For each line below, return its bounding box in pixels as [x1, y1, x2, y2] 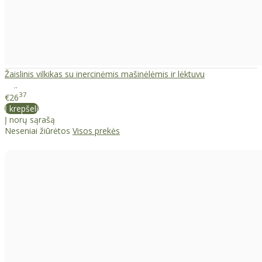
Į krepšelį [5, 103, 39, 115]
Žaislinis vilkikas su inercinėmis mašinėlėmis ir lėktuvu [5, 68, 205, 80]
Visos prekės [73, 125, 120, 137]
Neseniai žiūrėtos [5, 125, 73, 137]
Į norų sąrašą [5, 114, 55, 126]
